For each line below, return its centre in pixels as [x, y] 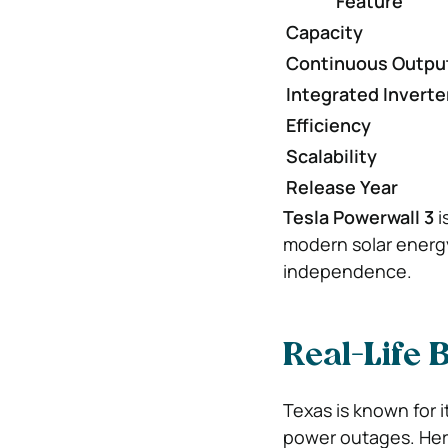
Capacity [324, 32]
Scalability [331, 156]
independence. [347, 271]
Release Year [341, 187]
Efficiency [328, 125]
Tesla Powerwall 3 [358, 217]
